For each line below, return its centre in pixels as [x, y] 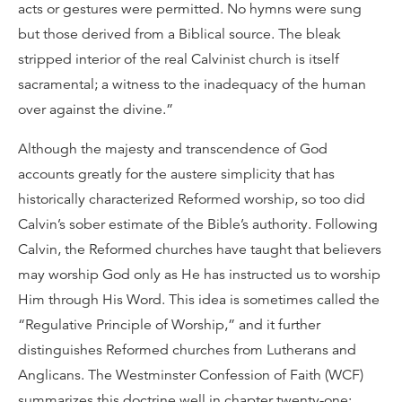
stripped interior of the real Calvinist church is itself [179, 59]
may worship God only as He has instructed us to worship [199, 275]
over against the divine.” [96, 109]
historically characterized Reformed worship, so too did [192, 199]
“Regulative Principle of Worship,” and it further [169, 325]
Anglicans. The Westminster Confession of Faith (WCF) [191, 375]
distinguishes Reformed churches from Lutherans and [187, 350]
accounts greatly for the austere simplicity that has [176, 174]
